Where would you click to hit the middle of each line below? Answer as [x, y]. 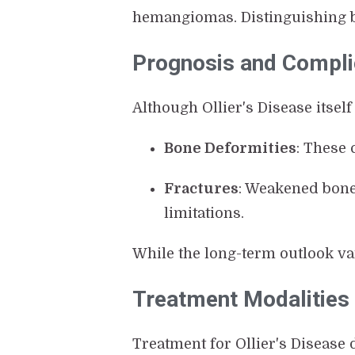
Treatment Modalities [241, 300]
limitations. [204, 214]
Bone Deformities [231, 149]
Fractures [202, 189]
